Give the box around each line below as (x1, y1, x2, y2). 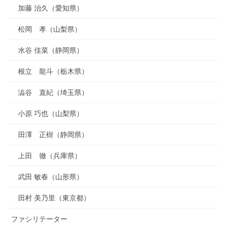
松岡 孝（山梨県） (18, 25, 81, 33)
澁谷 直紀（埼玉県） (18, 88, 88, 96)
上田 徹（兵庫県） (18, 151, 81, 160)
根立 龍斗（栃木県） (18, 67, 88, 75)
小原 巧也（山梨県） (18, 109, 83, 118)
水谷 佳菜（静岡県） (18, 46, 83, 54)
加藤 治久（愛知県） (18, 4, 83, 12)
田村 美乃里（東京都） (18, 193, 90, 202)
